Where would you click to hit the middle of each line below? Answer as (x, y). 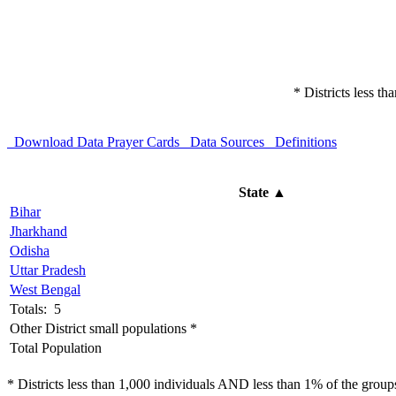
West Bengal (45, 290)
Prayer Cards (143, 142)
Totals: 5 (35, 309)
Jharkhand (38, 232)
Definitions (302, 142)
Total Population (56, 348)
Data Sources (224, 142)
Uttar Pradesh (48, 270)
